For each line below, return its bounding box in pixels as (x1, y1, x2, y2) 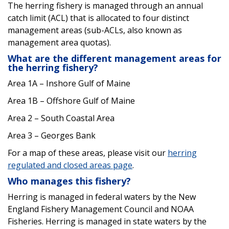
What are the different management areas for (8, 52, 221, 64)
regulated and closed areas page (8, 159, 132, 171)
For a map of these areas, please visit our (8, 147, 168, 158)
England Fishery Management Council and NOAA (8, 203, 194, 215)
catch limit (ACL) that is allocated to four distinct (8, 12, 189, 24)
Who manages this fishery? (8, 174, 131, 187)
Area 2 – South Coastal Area (8, 112, 114, 124)
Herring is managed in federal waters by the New (8, 191, 196, 202)
